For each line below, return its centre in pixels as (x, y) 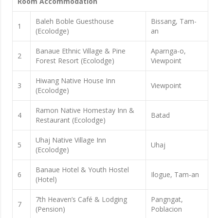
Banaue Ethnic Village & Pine (81, 51)
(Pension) (50, 209)
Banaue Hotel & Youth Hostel (82, 169)
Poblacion (166, 209)
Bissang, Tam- (174, 21)
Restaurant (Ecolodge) (71, 120)
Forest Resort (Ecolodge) (75, 60)
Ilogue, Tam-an (175, 174)
